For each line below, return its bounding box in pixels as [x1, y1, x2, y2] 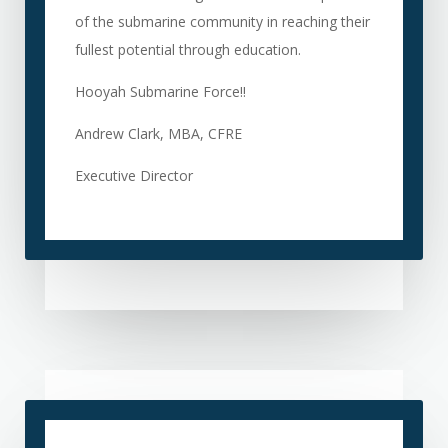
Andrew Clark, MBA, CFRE [74, 124, 242, 143]
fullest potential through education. [74, 40, 301, 59]
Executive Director [74, 166, 193, 185]
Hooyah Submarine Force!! [74, 82, 246, 101]
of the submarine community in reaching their [74, 12, 370, 31]
